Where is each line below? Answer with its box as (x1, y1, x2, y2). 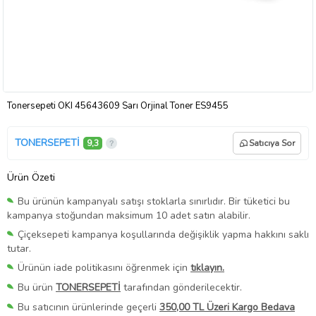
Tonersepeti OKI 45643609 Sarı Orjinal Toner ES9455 (7, 99, 229, 112)
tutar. (7, 241, 31, 255)
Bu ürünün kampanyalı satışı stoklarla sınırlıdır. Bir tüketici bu (18, 194, 290, 208)
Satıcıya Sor (249, 137, 295, 149)
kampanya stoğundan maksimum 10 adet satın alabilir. (7, 208, 250, 222)
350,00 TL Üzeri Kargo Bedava (159, 300, 295, 315)
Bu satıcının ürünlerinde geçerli (18, 300, 159, 315)
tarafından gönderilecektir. (121, 280, 242, 294)
